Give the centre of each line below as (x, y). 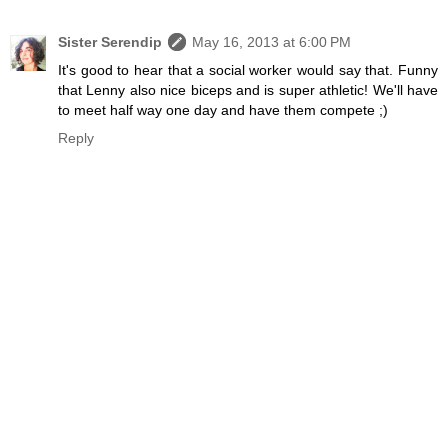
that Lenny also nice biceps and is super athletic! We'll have (248, 90)
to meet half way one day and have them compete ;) (223, 110)
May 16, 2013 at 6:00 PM (271, 42)
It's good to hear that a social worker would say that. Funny (248, 70)
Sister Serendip (110, 42)
